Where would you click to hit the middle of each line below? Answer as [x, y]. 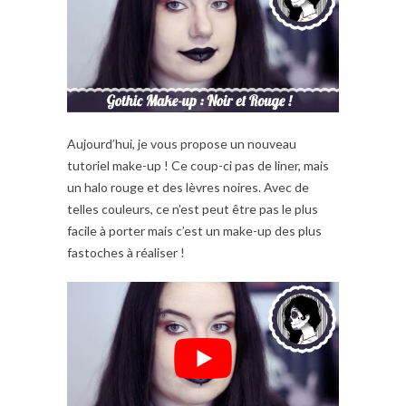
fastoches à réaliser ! [126, 252]
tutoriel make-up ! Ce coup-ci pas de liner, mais [198, 165]
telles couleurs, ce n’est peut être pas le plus [193, 208]
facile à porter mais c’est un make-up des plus [194, 230]
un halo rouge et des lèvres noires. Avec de [188, 187]
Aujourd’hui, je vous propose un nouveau [182, 143]
